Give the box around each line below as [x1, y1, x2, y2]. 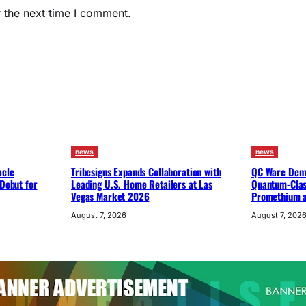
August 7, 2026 [71, 210, 126, 220]
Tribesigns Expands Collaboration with [71, 163, 221, 179]
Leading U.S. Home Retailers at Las [71, 176, 212, 191]
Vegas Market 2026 [71, 188, 150, 204]
